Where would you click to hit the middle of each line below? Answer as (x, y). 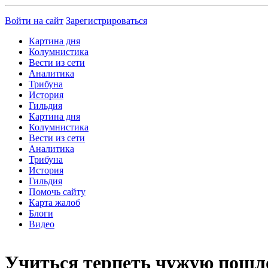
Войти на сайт (34, 21)
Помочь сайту (57, 192)
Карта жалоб (54, 202)
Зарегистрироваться (106, 21)
